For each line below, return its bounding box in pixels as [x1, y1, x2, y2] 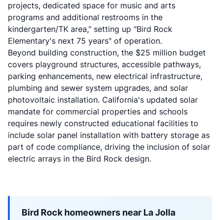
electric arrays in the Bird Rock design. [8, 154, 151, 164]
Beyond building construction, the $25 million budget [8, 48, 206, 57]
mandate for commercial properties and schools [8, 107, 188, 116]
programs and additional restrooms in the [8, 12, 163, 22]
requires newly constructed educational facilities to [8, 118, 198, 128]
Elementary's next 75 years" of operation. [8, 36, 162, 46]
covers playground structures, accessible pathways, [8, 59, 201, 69]
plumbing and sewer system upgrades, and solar [8, 83, 188, 93]
